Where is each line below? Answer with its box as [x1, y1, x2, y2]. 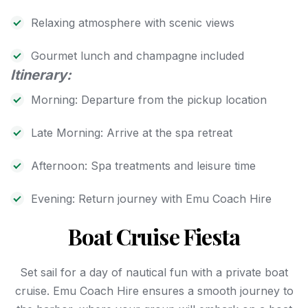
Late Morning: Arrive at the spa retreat [31, 126, 232, 140]
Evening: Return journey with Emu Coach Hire [31, 192, 272, 206]
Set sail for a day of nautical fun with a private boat [20, 265, 288, 280]
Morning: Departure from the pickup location [31, 93, 267, 107]
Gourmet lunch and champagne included [31, 49, 244, 63]
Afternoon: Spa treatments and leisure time [31, 159, 256, 173]
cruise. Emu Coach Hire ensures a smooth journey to [14, 284, 294, 298]
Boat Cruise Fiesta [68, 221, 240, 252]
